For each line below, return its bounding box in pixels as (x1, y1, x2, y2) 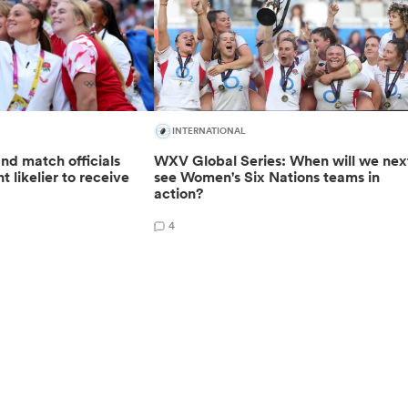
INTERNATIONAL (172, 123, 247, 138)
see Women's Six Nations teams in (154, 167, 381, 187)
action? (154, 183, 204, 203)
